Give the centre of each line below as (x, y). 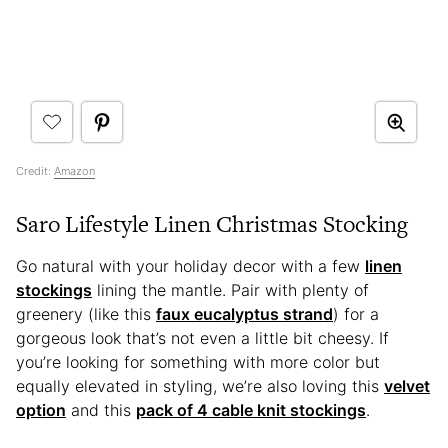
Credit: (35, 171)
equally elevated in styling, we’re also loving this (200, 386)
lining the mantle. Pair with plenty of (230, 290)
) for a (356, 314)
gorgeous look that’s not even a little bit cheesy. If (202, 338)
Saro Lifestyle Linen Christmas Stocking (212, 224)
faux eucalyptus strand (244, 314)
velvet (407, 386)
